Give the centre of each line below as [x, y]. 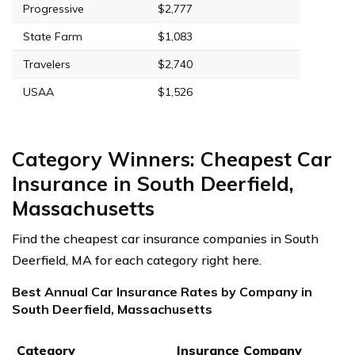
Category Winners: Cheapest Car [172, 158]
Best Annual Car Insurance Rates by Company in [162, 291]
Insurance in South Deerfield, [153, 183]
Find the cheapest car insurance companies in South [165, 238]
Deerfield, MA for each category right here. [137, 260]
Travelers [47, 64]
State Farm [53, 36]
